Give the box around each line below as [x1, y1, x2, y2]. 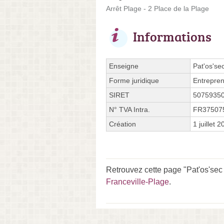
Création [109, 119, 136, 128]
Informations [133, 27, 211, 45]
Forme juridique [109, 76, 159, 84]
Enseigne [109, 61, 138, 70]
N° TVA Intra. [109, 105, 150, 113]
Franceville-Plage [106, 177, 169, 186]
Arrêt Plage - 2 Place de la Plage [106, 4, 209, 12]
